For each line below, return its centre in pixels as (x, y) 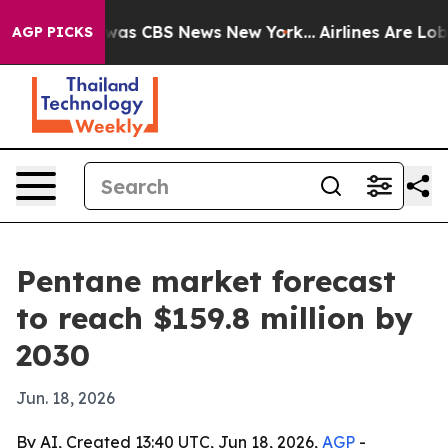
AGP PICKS (52, 32)
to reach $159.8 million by (214, 318)
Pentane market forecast (206, 281)
